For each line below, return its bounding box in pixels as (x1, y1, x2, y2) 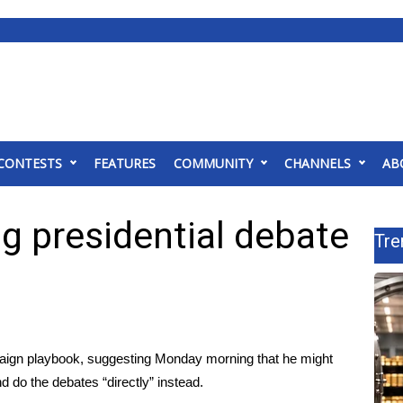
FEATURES (94, 155, 156, 172)
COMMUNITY (174, 155, 253, 172)
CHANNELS (284, 155, 351, 172)
